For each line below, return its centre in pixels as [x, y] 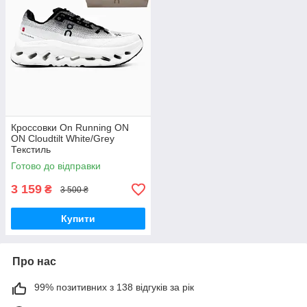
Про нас [34, 262]
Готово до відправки [56, 166]
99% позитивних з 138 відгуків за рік [114, 287]
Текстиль [31, 150]
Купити [78, 219]
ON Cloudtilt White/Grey [63, 139]
